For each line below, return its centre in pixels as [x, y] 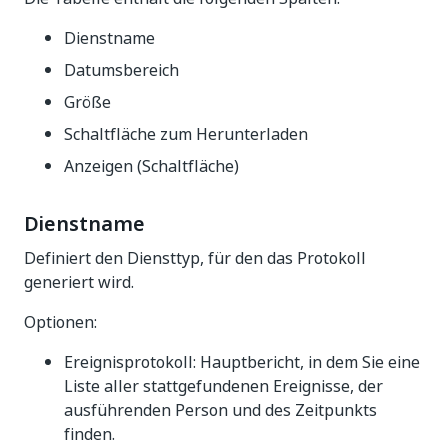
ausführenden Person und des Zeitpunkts [220, 410]
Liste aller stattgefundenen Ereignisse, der [223, 386]
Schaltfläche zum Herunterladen [186, 134]
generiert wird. [79, 282]
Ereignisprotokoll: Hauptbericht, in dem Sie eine [242, 362]
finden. [89, 434]
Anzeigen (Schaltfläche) [151, 166]
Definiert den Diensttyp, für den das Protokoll [195, 258]
